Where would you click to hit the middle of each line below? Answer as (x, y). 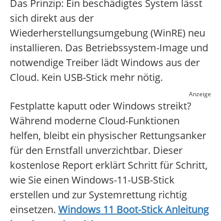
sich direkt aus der (52, 18)
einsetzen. (34, 210)
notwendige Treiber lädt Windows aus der (105, 63)
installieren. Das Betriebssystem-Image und (109, 48)
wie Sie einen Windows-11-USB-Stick (92, 180)
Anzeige (200, 94)
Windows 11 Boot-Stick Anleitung (133, 210)
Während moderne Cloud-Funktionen (95, 121)
